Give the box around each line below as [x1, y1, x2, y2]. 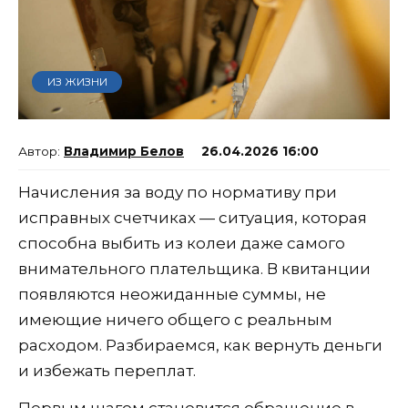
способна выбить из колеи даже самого [18, 233, 345, 252]
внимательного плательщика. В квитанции [18, 259, 371, 278]
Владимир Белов [64, 143, 184, 158]
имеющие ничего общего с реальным [18, 310, 332, 329]
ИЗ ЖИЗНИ [46, 75, 107, 89]
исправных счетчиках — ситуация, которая [18, 208, 367, 227]
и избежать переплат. [18, 361, 196, 380]
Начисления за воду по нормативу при [18, 182, 337, 201]
